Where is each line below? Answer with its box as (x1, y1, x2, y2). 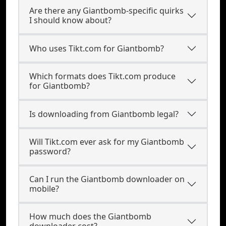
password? (29, 146, 71, 157)
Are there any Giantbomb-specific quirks (29, 5, 184, 16)
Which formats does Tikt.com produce (29, 71, 176, 82)
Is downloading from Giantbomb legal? (29, 108, 179, 120)
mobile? (29, 183, 59, 194)
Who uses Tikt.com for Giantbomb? (29, 42, 164, 54)
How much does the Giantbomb (29, 211, 151, 222)
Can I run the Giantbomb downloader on (29, 174, 185, 185)
